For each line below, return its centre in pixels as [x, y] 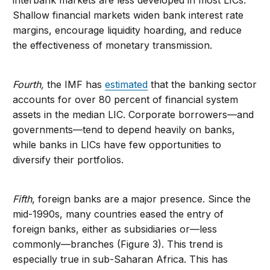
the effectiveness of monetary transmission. [113, 46]
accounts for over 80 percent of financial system [126, 100]
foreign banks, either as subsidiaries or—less [115, 229]
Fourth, [30, 85]
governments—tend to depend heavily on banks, [124, 130]
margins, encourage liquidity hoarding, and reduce [127, 30]
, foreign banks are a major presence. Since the [142, 199]
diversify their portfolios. [68, 160]
